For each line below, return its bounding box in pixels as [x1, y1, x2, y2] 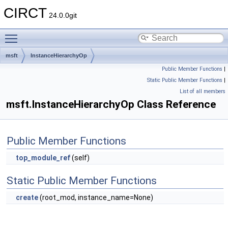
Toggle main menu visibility [22, 29, 110, 37]
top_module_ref [16, 154, 70, 162]
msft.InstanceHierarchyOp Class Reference [6, 98, 216, 110]
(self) [70, 154, 90, 162]
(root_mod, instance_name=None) [38, 193, 153, 202]
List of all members [180, 88, 225, 95]
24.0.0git [47, 11, 77, 19]
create [16, 193, 38, 202]
